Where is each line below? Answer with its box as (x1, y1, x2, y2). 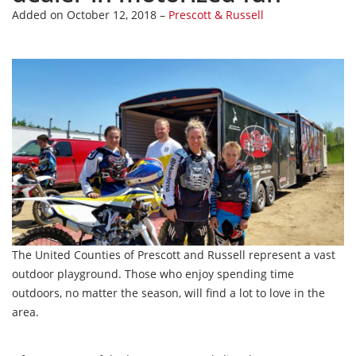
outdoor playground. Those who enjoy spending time (12, 265, 294, 281)
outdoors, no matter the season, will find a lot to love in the (12, 284, 325, 300)
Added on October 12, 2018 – (12, 6, 168, 22)
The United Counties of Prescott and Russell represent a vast (12, 246, 335, 262)
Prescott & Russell (168, 6, 264, 22)
